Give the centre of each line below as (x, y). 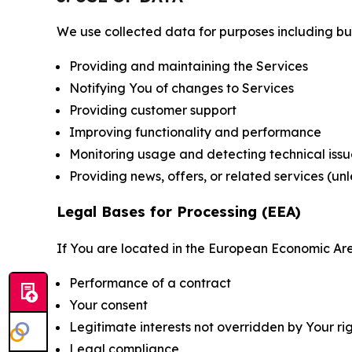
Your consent (108, 305)
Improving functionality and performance (195, 132)
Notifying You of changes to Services (181, 88)
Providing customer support (153, 110)
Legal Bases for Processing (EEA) (179, 212)
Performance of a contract (150, 283)
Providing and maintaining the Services (189, 66)
